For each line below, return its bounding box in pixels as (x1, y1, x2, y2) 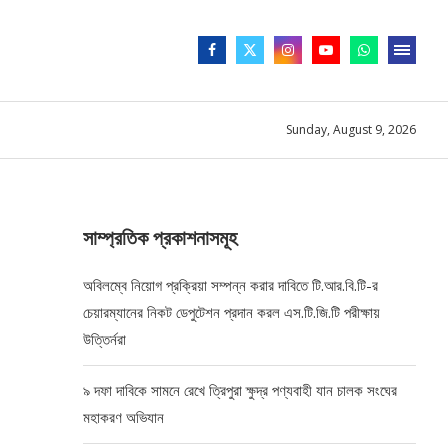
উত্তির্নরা (83, 328, 127, 349)
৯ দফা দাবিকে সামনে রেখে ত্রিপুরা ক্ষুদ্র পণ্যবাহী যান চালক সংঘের (83, 379, 398, 400)
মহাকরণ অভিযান (83, 406, 165, 427)
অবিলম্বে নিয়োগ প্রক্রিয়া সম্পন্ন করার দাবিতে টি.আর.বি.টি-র (83, 274, 379, 295)
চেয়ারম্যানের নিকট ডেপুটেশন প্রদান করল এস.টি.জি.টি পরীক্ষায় (83, 301, 381, 322)
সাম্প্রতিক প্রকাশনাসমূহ (83, 225, 238, 250)
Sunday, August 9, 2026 (286, 121, 416, 139)
